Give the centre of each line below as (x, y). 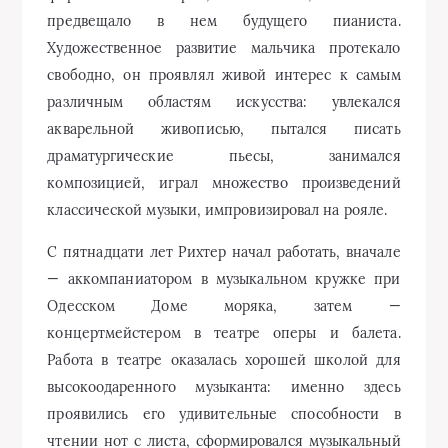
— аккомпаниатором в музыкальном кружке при (224, 279)
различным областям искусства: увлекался (224, 102)
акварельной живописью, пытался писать (224, 129)
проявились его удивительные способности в (224, 414)
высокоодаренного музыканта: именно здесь (224, 387)
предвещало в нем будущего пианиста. (224, 21)
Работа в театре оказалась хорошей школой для (224, 360)
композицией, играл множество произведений (224, 183)
